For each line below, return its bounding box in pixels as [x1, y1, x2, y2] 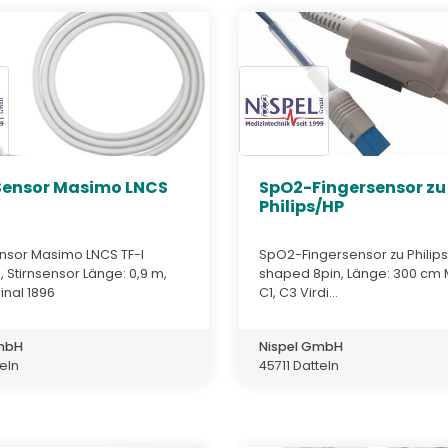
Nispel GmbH [259, 337, 343, 355]
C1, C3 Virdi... [259, 283, 338, 301]
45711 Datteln [259, 356, 339, 374]
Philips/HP [259, 195, 344, 219]
